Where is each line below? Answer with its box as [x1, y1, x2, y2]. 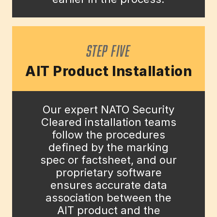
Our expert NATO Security [43, 103, 174, 116]
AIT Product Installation [25, 63, 192, 80]
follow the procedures [52, 128, 165, 141]
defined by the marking [48, 141, 169, 154]
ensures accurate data [50, 179, 167, 192]
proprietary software [55, 166, 162, 179]
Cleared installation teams [41, 116, 176, 129]
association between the [46, 191, 171, 204]
